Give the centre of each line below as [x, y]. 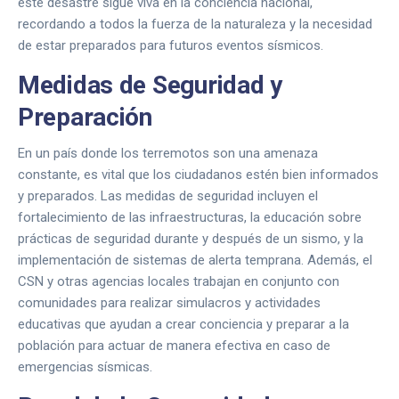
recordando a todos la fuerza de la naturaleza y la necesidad [195, 24]
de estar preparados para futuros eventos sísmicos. [171, 45]
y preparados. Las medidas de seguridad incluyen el [168, 196]
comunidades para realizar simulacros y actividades [169, 303]
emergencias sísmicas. [85, 367]
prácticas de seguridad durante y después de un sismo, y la [191, 239]
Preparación [85, 117]
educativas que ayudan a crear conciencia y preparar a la [183, 324]
